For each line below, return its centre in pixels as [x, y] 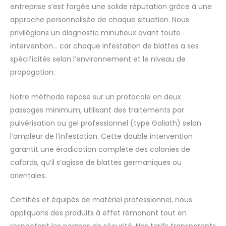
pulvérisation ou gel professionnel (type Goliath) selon [106, 123]
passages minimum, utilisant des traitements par [97, 110]
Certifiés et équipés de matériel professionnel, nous [101, 200]
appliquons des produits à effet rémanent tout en [98, 213]
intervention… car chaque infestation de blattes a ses [104, 46]
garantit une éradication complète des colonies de [100, 149]
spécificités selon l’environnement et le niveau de [98, 59]
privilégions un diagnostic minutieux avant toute [95, 33]
